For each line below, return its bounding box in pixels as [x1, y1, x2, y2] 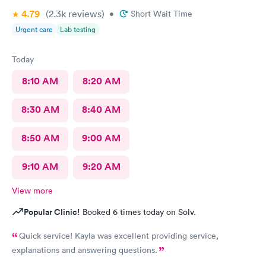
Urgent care [15, 24, 53, 34]
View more [12, 185, 53, 196]
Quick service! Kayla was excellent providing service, [19, 230, 218, 241]
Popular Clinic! [24, 205, 80, 218]
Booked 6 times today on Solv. [80, 206, 196, 217]
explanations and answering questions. [12, 244, 157, 255]
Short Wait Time [131, 8, 192, 19]
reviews [66, 7, 102, 20]
